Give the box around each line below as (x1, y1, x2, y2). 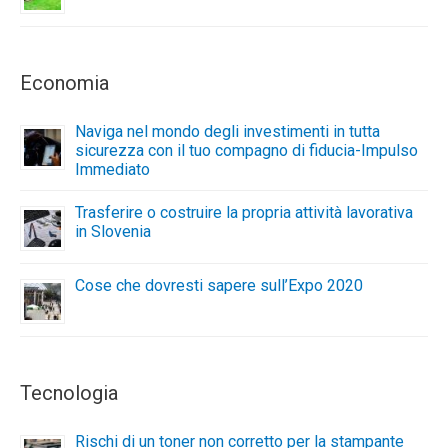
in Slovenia (75, 222, 151, 242)
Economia (20, 70, 109, 95)
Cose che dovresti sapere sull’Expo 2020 (75, 276, 363, 296)
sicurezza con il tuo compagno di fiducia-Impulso (75, 141, 418, 161)
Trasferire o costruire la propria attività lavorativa (75, 203, 413, 223)
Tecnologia (20, 380, 118, 405)
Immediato (75, 160, 150, 180)
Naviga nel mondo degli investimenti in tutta (75, 122, 380, 142)
